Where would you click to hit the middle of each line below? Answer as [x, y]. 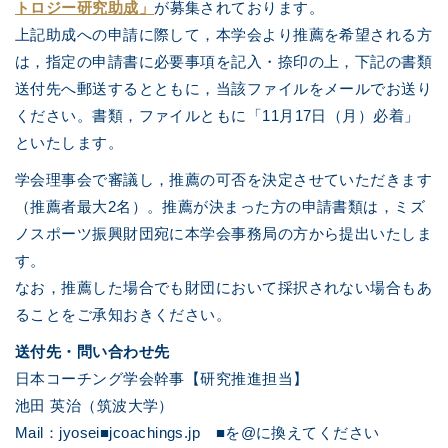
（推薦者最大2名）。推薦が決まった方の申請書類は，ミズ [220, 206]
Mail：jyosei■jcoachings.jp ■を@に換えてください [197, 432]
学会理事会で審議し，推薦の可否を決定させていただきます [224, 179]
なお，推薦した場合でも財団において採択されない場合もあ [224, 287]
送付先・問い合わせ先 [92, 351]
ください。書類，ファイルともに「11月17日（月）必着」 [217, 115]
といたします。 [69, 142]
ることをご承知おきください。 [123, 314]
